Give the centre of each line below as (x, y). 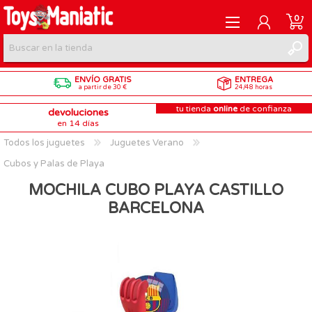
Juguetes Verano (147, 142)
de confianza (266, 108)
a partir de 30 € (103, 87)
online (225, 108)
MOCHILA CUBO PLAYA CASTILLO (156, 190)
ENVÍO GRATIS (103, 79)
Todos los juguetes (44, 142)
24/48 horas (253, 87)
